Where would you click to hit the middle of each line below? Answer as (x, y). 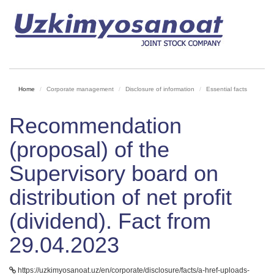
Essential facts (227, 89)
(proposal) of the (89, 150)
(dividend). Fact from (110, 221)
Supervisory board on (114, 173)
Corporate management (80, 89)
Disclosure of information (160, 89)
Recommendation (95, 126)
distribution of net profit (120, 197)
